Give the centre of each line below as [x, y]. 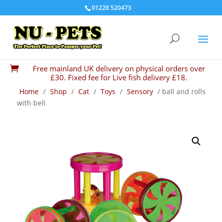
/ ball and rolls [181, 91]
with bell [31, 103]
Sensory [140, 91]
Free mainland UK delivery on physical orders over [119, 68]
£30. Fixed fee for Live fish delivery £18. [119, 77]
